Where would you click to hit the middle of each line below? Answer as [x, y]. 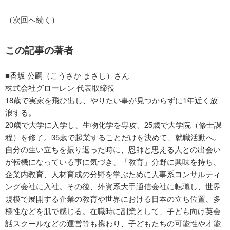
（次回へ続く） [32, 20]
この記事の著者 [39, 50]
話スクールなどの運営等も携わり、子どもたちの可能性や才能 [113, 223]
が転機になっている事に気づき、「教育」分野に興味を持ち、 [113, 162]
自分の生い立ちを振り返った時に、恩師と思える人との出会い [113, 149]
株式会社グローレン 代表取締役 [60, 88]
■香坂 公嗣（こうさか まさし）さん [67, 75]
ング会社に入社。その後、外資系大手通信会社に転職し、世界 [113, 186]
